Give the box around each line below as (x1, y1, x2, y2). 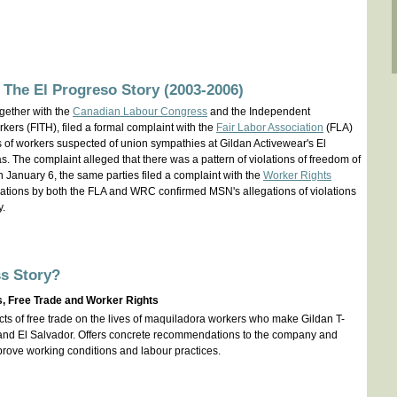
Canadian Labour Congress (73, 105, 207, 118)
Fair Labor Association (216, 121, 323, 134)
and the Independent (207, 105, 310, 118)
